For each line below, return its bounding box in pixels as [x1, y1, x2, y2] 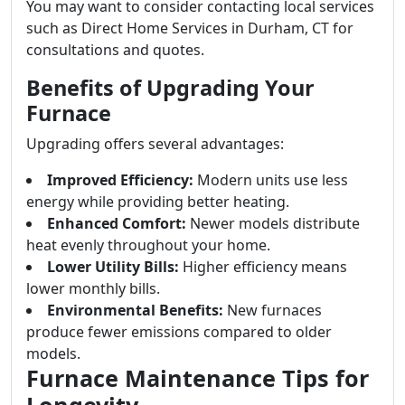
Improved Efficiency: [47, 170, 193, 190]
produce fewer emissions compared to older [26, 322, 332, 342]
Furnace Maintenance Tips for [26, 363, 369, 393]
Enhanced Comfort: [47, 213, 186, 233]
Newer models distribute [186, 213, 360, 233]
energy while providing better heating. [26, 192, 289, 212]
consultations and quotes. [26, 40, 204, 60]
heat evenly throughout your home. [26, 235, 270, 255]
